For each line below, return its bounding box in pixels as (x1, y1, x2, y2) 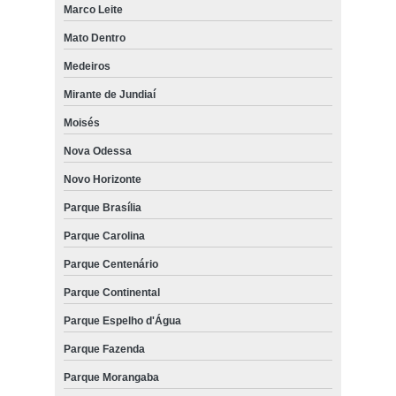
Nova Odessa (63, 144, 132, 157)
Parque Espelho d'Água (63, 314, 181, 327)
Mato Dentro (63, 31, 126, 44)
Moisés (63, 116, 100, 129)
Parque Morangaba (63, 370, 159, 384)
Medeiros (63, 59, 110, 72)
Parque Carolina (63, 229, 145, 242)
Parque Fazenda (63, 342, 145, 355)
